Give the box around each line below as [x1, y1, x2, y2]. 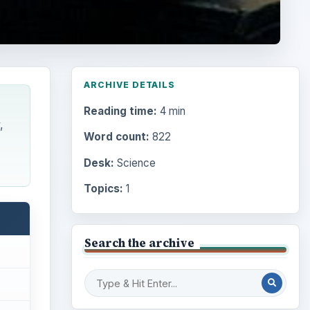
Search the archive [84, 235, 194, 250]
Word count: [83, 130, 149, 144]
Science [113, 156, 156, 170]
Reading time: [83, 104, 157, 118]
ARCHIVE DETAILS [83, 79, 176, 90]
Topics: [83, 181, 123, 195]
